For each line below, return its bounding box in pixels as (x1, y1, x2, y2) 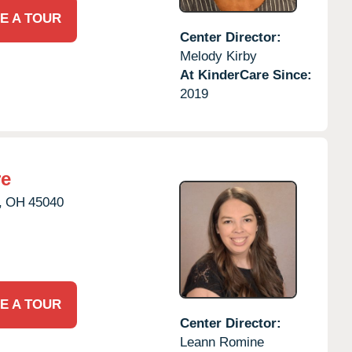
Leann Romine (179, 334, 264, 350)
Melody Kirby (179, 48, 257, 64)
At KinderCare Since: (179, 67, 312, 82)
